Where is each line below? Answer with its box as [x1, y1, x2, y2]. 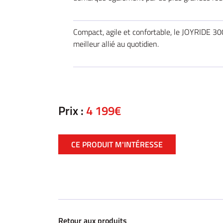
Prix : [58, 102, 86, 119]
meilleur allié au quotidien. [73, 38, 159, 50]
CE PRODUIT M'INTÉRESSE [71, 138, 163, 150]
